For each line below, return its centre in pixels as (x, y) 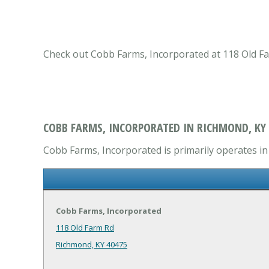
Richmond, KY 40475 (92, 245)
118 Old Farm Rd (85, 228)
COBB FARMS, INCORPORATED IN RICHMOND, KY (155, 128)
